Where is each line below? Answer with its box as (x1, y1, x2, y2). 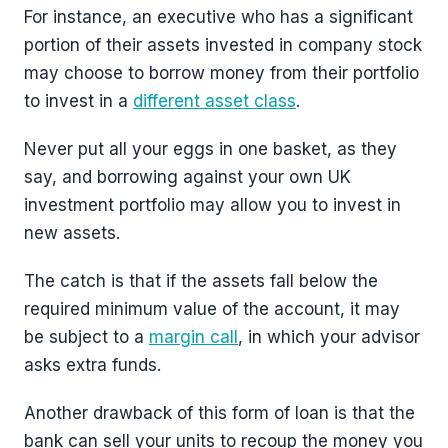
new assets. (24, 223, 120, 244)
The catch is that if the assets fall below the (24, 271, 378, 292)
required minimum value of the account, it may (24, 299, 400, 320)
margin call (149, 327, 238, 348)
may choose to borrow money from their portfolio (24, 63, 419, 84)
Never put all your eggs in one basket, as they (24, 139, 397, 160)
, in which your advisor (238, 327, 420, 348)
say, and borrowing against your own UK (24, 167, 351, 188)
